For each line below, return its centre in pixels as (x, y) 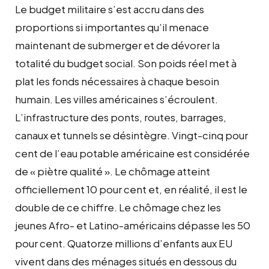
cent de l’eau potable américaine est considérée (132, 153)
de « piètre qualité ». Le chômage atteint (113, 171)
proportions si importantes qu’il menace (112, 27)
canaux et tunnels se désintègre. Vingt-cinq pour (131, 135)
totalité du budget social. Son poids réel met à (126, 63)
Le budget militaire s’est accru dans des (110, 9)
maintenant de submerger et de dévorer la (117, 45)
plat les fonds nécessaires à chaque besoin (117, 81)
